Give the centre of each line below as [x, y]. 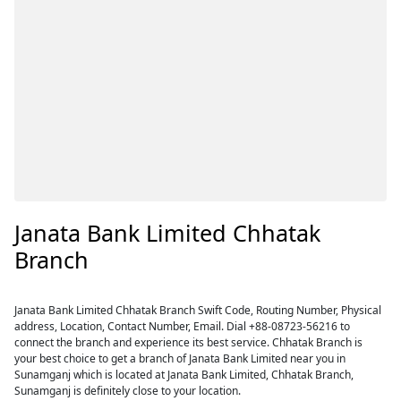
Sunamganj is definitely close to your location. [128, 391]
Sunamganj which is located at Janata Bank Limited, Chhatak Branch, [184, 375]
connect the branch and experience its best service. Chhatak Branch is [189, 342]
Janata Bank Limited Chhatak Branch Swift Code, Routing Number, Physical [198, 310]
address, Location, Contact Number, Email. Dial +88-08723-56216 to [183, 326]
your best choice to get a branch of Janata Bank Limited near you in [180, 358]
